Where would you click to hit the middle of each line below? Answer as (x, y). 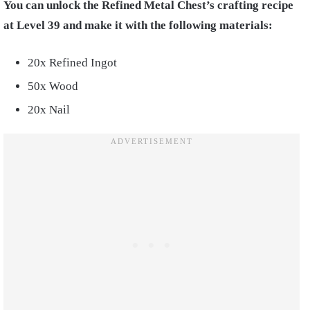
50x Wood (53, 86)
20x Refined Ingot (72, 62)
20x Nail (49, 109)
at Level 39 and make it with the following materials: (138, 25)
